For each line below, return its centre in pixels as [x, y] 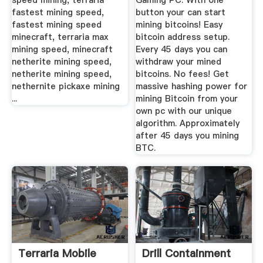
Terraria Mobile [57, 254]
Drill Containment [187, 254]
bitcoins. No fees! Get [183, 74]
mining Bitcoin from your [187, 99]
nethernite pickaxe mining [65, 87]
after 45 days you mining [188, 136]
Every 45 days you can [182, 50]
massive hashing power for [192, 87]
